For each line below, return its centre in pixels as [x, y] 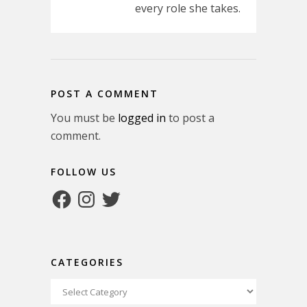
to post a [190, 118]
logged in [142, 118]
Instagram [101, 193]
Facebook [75, 193]
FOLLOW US [84, 172]
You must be [84, 118]
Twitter [118, 193]
